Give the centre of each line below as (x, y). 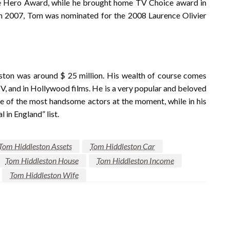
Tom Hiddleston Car (122, 146)
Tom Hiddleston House (42, 160)
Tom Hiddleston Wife (44, 175)
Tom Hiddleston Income (135, 160)
